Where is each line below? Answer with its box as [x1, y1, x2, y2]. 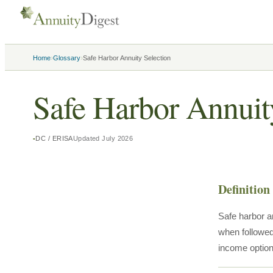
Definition [218, 180, 270, 198]
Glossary [53, 54, 80, 62]
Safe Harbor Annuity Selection [83, 54, 171, 62]
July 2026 [102, 135, 133, 142]
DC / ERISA [35, 135, 73, 142]
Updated [73, 135, 102, 142]
